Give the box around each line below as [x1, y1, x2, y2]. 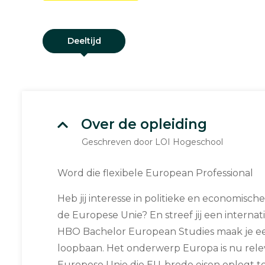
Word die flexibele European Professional [57, 167, 253, 179]
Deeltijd [67, 35, 101, 46]
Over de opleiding [81, 116, 207, 132]
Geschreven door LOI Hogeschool [82, 137, 223, 147]
